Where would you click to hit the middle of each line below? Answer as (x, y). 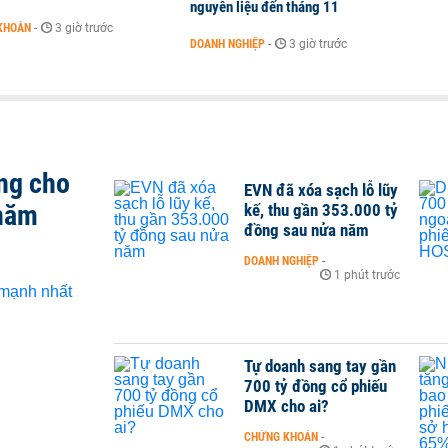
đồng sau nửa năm (306, 230)
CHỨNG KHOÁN (281, 437)
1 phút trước (367, 275)
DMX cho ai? (286, 406)
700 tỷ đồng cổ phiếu (315, 386)
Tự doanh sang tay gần (320, 366)
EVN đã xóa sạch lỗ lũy (321, 190)
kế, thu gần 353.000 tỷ (321, 210)
